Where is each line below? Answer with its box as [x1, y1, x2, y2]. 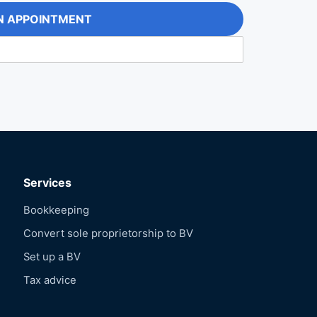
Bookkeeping [23, 203, 90, 217]
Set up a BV [23, 250, 81, 263]
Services [23, 175, 72, 190]
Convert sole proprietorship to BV [23, 226, 194, 240]
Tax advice [23, 273, 77, 287]
